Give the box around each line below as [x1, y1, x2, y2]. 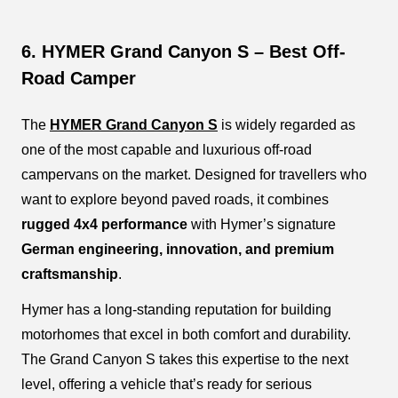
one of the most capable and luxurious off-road [21, 141, 312, 157]
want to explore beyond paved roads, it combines [21, 191, 329, 207]
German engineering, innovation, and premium [21, 241, 334, 257]
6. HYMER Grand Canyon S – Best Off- [21, 41, 346, 61]
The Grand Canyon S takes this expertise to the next [21, 351, 348, 367]
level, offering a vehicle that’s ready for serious [21, 376, 312, 392]
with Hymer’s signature [187, 216, 336, 232]
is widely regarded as [218, 116, 355, 132]
